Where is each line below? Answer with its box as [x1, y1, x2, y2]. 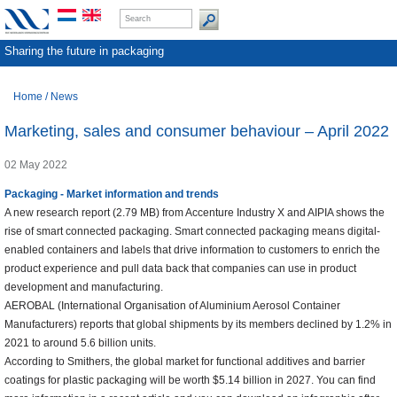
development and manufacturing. [4, 281, 163, 294]
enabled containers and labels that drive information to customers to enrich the [4, 244, 380, 257]
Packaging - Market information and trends [4, 188, 219, 201]
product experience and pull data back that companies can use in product [4, 262, 356, 276]
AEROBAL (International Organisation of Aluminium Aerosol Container [4, 300, 340, 313]
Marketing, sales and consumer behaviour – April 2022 [4, 122, 389, 141]
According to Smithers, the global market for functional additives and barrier [4, 355, 365, 369]
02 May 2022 [4, 159, 67, 172]
